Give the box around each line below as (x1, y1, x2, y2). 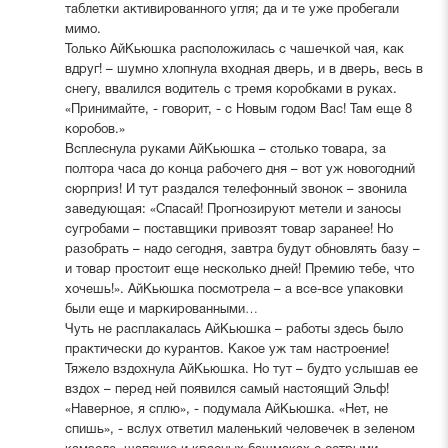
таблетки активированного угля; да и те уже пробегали (64, 3, 399, 16)
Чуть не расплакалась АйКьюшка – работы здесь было (64, 323, 403, 336)
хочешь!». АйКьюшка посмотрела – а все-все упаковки (64, 283, 403, 296)
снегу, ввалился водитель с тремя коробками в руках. (64, 83, 397, 96)
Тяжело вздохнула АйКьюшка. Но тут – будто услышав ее (64, 363, 418, 376)
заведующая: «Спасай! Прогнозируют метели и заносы (64, 203, 401, 216)
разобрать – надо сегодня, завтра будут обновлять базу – (64, 243, 420, 256)
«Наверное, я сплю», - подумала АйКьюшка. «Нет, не (64, 403, 388, 416)
